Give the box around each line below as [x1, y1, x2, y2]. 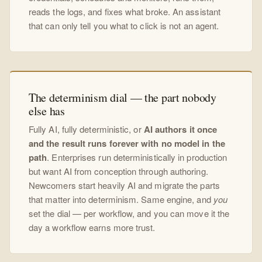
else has [29, 103, 65, 119]
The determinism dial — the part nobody [29, 89, 216, 106]
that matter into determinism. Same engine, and [29, 193, 213, 206]
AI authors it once [143, 123, 218, 136]
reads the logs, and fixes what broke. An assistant [29, 5, 220, 18]
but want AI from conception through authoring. [29, 165, 208, 178]
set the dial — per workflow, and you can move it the [29, 207, 230, 220]
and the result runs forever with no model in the [29, 137, 225, 150]
